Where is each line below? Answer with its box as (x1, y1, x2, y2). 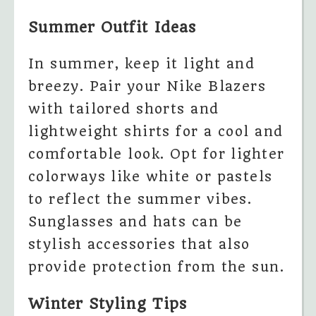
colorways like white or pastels (28, 169, 273, 186)
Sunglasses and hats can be (28, 214, 243, 231)
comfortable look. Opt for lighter (28, 146, 285, 163)
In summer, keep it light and (28, 56, 255, 73)
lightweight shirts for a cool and (28, 123, 284, 140)
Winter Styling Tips (28, 294, 187, 312)
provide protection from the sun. (28, 259, 285, 276)
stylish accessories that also (28, 236, 250, 253)
